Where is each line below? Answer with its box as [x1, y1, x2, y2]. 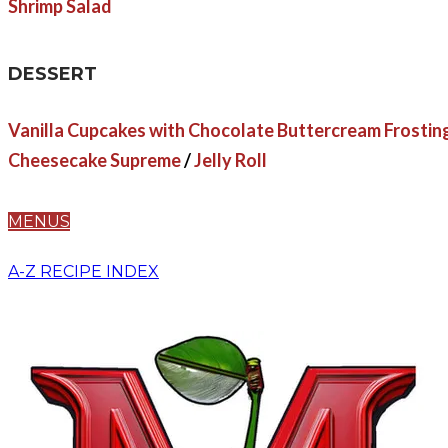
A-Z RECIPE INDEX [8, 262, 159, 282]
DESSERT [8, 62, 97, 85]
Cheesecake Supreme [8, 149, 181, 172]
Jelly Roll [194, 149, 267, 172]
